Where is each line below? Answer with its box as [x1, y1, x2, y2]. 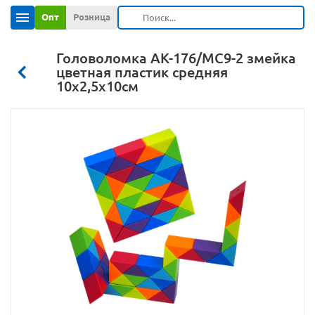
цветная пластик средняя [56, 64, 228, 80]
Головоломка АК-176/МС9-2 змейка [56, 50, 296, 66]
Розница [73, 12, 110, 22]
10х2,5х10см [56, 78, 139, 94]
